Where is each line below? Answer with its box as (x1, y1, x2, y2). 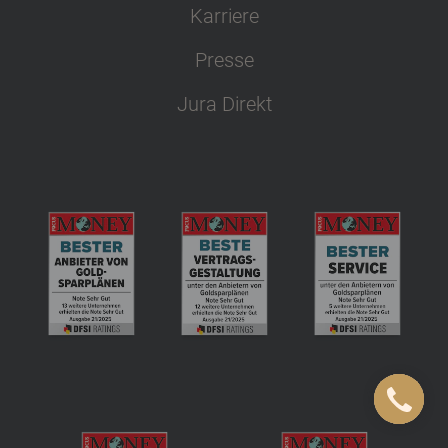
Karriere (189, 4, 259, 29)
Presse (194, 48, 254, 73)
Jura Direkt (176, 92, 272, 117)
